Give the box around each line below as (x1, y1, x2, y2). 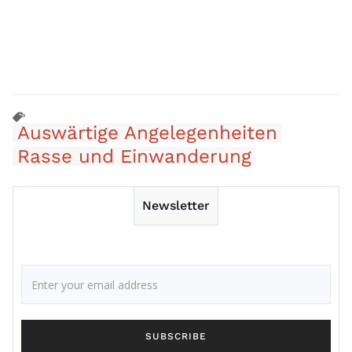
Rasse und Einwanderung (17, 145, 251, 167)
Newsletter (142, 198, 210, 213)
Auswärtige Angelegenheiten (17, 122, 277, 144)
